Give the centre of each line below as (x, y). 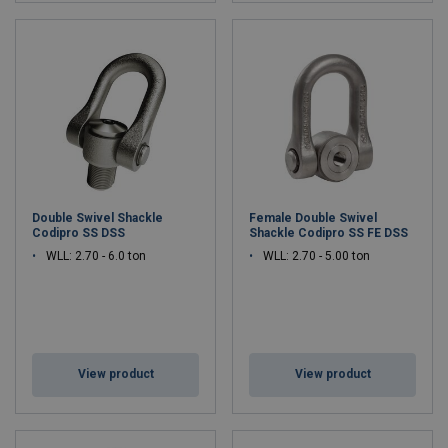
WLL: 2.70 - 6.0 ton (96, 256)
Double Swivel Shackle (97, 218)
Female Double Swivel (313, 218)
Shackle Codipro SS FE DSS (328, 233)
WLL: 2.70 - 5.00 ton (316, 256)
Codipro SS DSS (78, 233)
